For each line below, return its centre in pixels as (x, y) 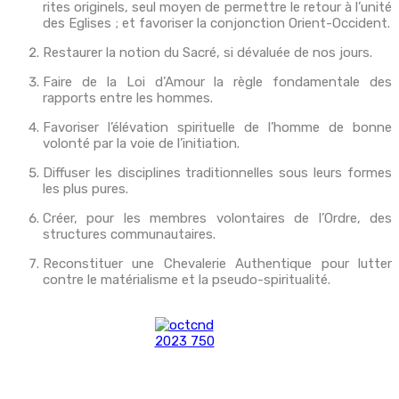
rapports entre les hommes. (128, 98)
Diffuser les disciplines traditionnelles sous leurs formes (217, 173)
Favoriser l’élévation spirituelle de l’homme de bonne (217, 128)
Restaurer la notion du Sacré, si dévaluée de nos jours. (208, 53)
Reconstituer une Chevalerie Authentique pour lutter (217, 264)
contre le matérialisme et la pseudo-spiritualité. (187, 280)
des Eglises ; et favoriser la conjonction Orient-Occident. (216, 24)
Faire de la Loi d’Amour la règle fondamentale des (217, 82)
